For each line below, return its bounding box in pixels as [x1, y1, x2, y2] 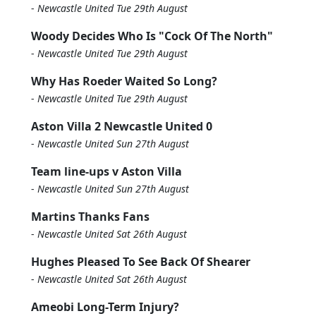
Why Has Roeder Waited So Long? [31, 73, 217, 89]
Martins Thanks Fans [31, 209, 150, 224]
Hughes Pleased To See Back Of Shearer [31, 254, 250, 269]
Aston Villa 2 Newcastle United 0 [31, 119, 212, 134]
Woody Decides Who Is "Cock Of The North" [31, 28, 273, 44]
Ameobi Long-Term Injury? [31, 299, 179, 315]
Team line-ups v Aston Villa [31, 164, 182, 179]
